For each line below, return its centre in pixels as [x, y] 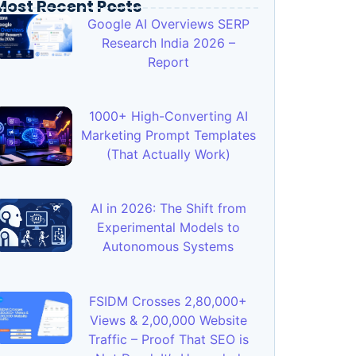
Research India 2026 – [168, 43]
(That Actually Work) [168, 154]
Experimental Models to [168, 228]
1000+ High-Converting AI [168, 116]
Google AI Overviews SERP [168, 23]
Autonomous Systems [168, 247]
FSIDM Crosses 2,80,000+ [168, 301]
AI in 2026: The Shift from [168, 209]
